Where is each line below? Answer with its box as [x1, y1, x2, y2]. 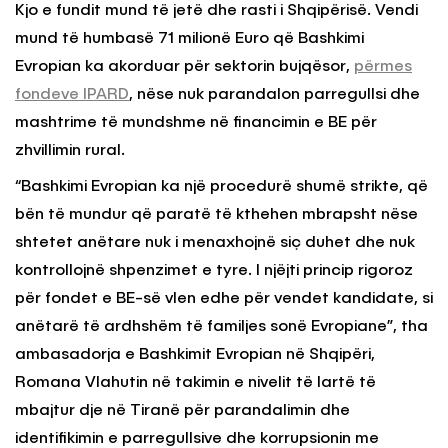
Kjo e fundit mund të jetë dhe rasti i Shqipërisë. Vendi [15, 2, 418, 19]
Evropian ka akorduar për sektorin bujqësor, [15, 58, 354, 75]
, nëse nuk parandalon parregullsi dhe [129, 86, 420, 103]
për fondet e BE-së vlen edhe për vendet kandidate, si [15, 290, 433, 307]
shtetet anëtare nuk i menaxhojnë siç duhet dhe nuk [15, 234, 415, 251]
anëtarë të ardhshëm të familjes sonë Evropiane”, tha [15, 318, 428, 335]
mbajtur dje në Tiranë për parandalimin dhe [15, 402, 350, 419]
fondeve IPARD [15, 86, 129, 103]
